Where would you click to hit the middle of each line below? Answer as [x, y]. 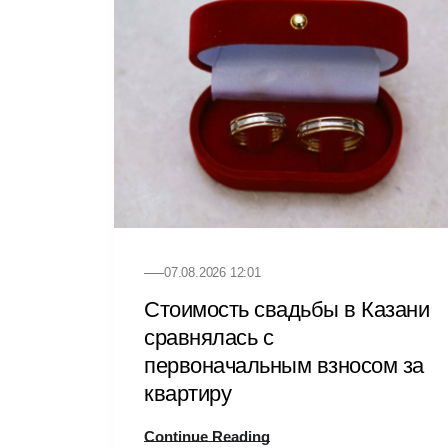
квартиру [187, 393]
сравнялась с [208, 337]
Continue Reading [207, 436]
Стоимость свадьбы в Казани [286, 309]
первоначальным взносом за [284, 365]
